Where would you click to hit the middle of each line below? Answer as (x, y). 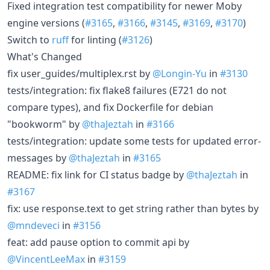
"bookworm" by (45, 124)
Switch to (30, 39)
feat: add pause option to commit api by (98, 242)
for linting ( (95, 39)
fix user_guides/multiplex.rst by (80, 73)
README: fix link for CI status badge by (97, 174)
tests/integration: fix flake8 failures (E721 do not (117, 90)
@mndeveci (33, 225)
